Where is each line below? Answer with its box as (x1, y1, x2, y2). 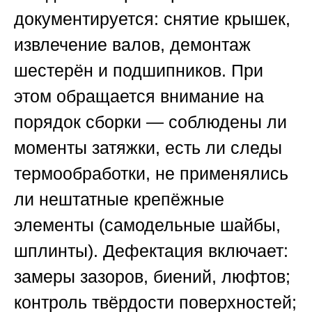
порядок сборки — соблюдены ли (14, 112, 287, 132)
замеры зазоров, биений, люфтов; (14, 267, 290, 287)
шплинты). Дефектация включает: (14, 241, 288, 261)
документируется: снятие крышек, (14, 9, 290, 29)
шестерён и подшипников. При (14, 61, 263, 81)
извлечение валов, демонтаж (14, 35, 251, 55)
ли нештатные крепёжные (14, 189, 224, 210)
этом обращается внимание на (14, 86, 264, 107)
